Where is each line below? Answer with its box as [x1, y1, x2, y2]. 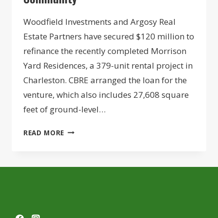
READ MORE [23, 127, 65, 137]
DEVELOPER [64, 125, 105, 135]
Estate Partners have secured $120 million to [23, 30, 194, 42]
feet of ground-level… [23, 103, 106, 115]
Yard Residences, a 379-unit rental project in [23, 59, 193, 71]
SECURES [64, 148, 94, 158]
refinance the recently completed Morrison [23, 45, 186, 56]
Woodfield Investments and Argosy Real [23, 16, 176, 27]
